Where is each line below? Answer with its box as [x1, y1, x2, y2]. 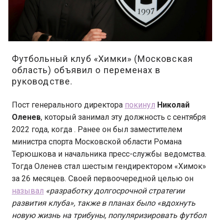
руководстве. [12, 76, 73, 86]
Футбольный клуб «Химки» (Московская [12, 54, 193, 64]
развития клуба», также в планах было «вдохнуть [12, 198, 195, 208]
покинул [125, 100, 155, 110]
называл [12, 186, 44, 195]
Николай [157, 100, 190, 110]
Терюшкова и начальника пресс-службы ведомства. [12, 149, 206, 159]
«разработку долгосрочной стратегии [46, 186, 185, 195]
